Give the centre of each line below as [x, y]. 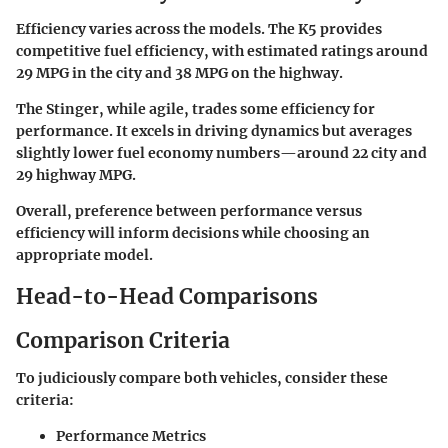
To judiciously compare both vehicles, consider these [202, 378]
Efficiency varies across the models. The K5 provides [199, 29]
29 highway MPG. [76, 175]
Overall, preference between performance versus [189, 211]
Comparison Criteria [123, 340]
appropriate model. [84, 255]
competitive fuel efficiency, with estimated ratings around [222, 51]
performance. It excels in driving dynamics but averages [214, 131]
